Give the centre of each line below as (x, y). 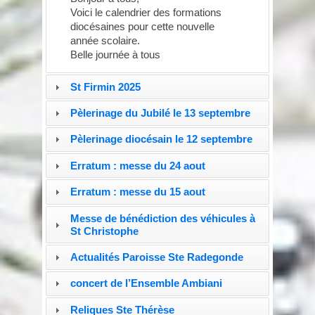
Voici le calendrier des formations (146, 12)
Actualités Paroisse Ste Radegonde (156, 257)
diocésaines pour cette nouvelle (142, 26)
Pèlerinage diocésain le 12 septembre (161, 139)
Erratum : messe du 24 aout (137, 165)
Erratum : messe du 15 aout (137, 192)
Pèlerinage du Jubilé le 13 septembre (160, 113)
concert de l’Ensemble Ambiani (146, 283)
